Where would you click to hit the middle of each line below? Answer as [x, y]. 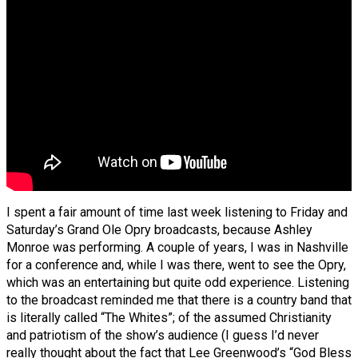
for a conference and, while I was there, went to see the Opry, [176, 265]
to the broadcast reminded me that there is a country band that [179, 300]
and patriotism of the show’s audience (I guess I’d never [163, 336]
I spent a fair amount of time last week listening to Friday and [177, 213]
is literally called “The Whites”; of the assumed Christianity [169, 318]
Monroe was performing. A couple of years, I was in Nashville [177, 248]
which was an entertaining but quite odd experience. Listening [178, 283]
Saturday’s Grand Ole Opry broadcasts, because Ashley [159, 230]
